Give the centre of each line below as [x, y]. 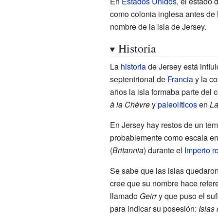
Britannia [128, 150]
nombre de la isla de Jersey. [158, 26]
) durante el [164, 150]
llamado [125, 196]
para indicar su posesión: [154, 208]
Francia [180, 79]
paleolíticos [177, 104]
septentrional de [138, 79]
